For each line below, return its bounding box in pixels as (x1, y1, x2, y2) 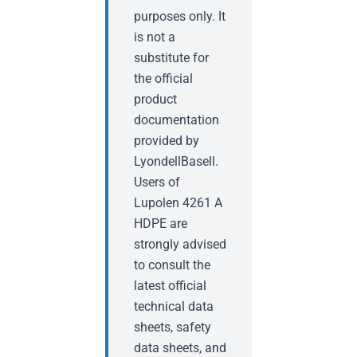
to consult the (134, 257, 210, 273)
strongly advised (134, 237, 226, 252)
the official (134, 71, 193, 86)
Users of (134, 175, 180, 190)
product (134, 92, 177, 107)
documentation (134, 112, 219, 127)
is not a (134, 29, 175, 45)
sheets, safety (134, 320, 211, 335)
